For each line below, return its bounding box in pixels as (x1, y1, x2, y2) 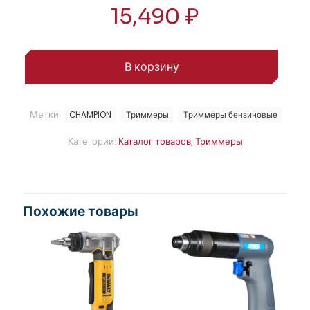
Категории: (67, 134, 118, 148)
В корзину (124, 58, 179, 75)
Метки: (30, 107, 63, 121)
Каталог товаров (118, 134, 191, 148)
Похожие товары (23, 203, 138, 220)
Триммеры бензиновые (183, 109, 277, 120)
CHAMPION (69, 109, 111, 120)
